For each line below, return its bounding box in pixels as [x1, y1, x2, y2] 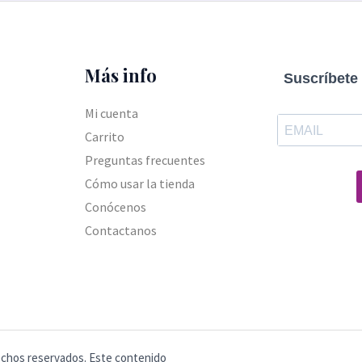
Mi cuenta [84, 104, 138, 121]
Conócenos [84, 198, 146, 215]
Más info [84, 63, 157, 88]
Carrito [84, 128, 124, 145]
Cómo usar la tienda [84, 175, 195, 192]
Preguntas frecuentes [84, 151, 205, 168]
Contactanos [84, 221, 157, 238]
